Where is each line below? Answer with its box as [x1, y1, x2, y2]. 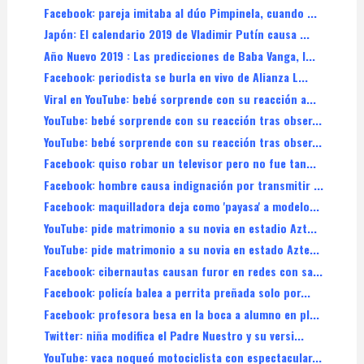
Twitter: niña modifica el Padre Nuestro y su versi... [43, 327, 304, 344]
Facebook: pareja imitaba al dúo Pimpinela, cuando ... [43, 3, 317, 21]
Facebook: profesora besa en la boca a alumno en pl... [43, 305, 319, 323]
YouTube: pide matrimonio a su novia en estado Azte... [43, 240, 319, 258]
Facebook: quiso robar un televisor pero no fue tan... [43, 154, 316, 172]
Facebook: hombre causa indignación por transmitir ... [43, 175, 323, 193]
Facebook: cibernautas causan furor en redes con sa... [43, 262, 323, 279]
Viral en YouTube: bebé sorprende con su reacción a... [43, 89, 316, 107]
